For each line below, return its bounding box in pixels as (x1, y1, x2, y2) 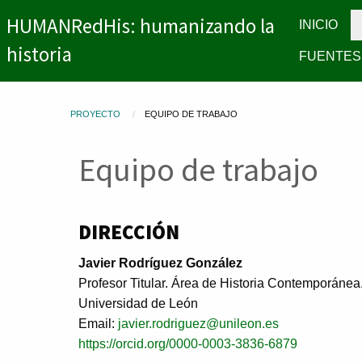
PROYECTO (70, 108, 120, 119)
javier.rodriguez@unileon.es (118, 316, 279, 330)
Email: (78, 316, 118, 330)
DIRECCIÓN (78, 218, 179, 245)
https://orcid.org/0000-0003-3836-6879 (78, 336, 297, 351)
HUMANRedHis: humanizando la (6, 13, 275, 40)
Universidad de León (78, 296, 198, 310)
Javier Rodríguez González (78, 255, 242, 270)
